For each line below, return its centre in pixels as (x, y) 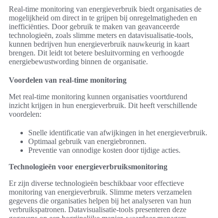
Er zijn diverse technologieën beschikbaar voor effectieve (96, 183)
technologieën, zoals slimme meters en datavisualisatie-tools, (101, 36)
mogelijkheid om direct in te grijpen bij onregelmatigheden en (103, 18)
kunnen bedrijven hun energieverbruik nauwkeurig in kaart (99, 44)
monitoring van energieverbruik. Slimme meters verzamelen (100, 192)
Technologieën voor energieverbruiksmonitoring (88, 167)
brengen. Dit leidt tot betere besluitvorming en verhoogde (96, 53)
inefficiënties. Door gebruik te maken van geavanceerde (94, 27)
